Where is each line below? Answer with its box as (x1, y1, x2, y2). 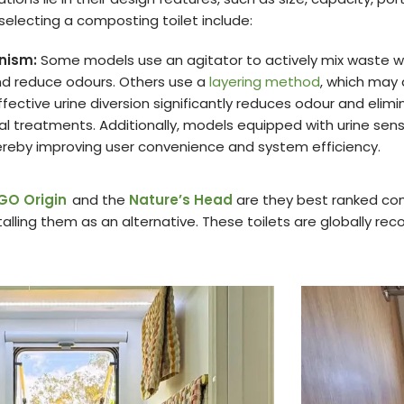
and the (71, 190, 129, 209)
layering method (208, 72, 320, 91)
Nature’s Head (128, 190, 233, 209)
